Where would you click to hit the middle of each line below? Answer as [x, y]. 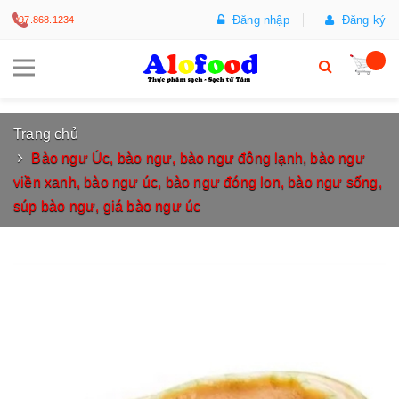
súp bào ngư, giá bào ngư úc [107, 206]
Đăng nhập [257, 20]
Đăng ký [360, 20]
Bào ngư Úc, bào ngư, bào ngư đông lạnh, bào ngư [198, 158]
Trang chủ [46, 134]
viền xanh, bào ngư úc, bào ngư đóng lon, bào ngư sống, [198, 182]
